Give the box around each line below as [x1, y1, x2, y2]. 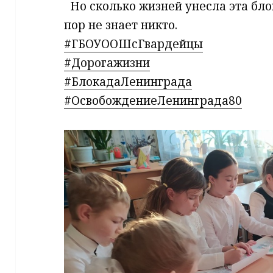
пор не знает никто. [64, 17, 178, 34]
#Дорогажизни [64, 55, 151, 71]
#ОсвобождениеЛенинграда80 [64, 93, 243, 109]
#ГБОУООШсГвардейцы [64, 36, 204, 52]
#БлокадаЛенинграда [64, 74, 193, 90]
